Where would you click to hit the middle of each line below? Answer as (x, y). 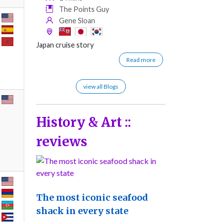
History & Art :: (83, 122)
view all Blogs (101, 87)
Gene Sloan (77, 21)
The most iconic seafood (92, 198)
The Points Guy (84, 9)
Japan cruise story (65, 45)
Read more (141, 60)
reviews (62, 142)
